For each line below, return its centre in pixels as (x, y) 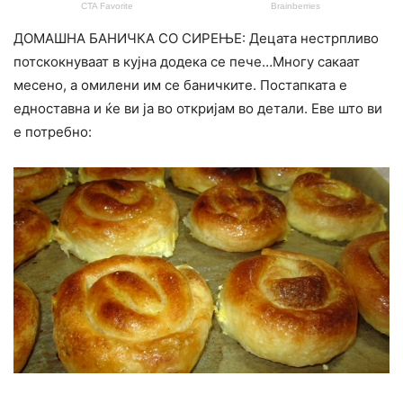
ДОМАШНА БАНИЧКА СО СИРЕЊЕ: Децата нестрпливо (196, 39)
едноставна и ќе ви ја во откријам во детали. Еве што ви (198, 109)
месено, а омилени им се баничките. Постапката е (180, 85)
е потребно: (53, 132)
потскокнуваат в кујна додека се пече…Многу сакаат (187, 62)
